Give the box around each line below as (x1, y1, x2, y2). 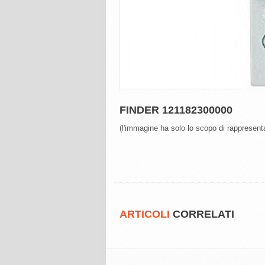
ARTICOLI (119, 208, 170, 220)
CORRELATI (170, 208, 234, 220)
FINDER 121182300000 (119, 104, 232, 116)
